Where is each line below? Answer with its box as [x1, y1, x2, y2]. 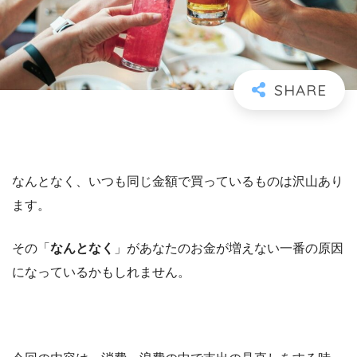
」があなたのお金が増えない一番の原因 [114, 241, 343, 256]
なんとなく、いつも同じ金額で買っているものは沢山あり [12, 175, 343, 189]
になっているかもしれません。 [12, 265, 190, 280]
